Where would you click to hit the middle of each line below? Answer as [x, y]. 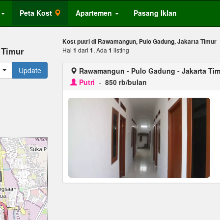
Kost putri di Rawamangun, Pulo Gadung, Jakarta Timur [139, 41]
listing [121, 50]
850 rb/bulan [126, 82]
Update [30, 70]
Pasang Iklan [155, 13]
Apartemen [94, 13]
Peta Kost [36, 13]
